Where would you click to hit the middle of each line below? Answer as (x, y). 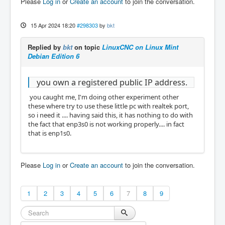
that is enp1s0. (50, 133)
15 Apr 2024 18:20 (53, 25)
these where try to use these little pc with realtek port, (108, 106)
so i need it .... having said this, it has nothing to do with (110, 115)
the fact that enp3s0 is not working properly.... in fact (106, 124)
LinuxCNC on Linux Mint (140, 47)
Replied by (45, 47)
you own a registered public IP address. (112, 82)
